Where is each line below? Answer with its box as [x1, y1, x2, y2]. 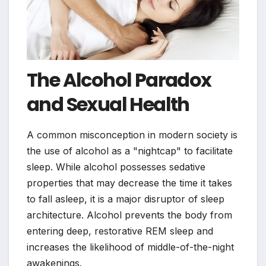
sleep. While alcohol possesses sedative [27, 161, 205, 173]
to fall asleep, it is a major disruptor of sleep [27, 193, 224, 205]
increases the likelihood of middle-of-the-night [27, 241, 234, 254]
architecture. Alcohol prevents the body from [27, 209, 232, 221]
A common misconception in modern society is [27, 129, 237, 141]
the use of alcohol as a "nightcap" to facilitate [27, 145, 233, 157]
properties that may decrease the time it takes [27, 177, 232, 189]
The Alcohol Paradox [27, 66, 211, 94]
